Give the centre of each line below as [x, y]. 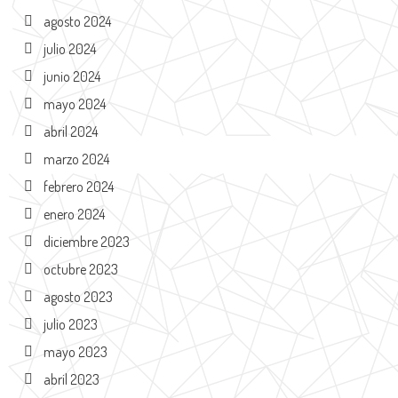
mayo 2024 [74, 103]
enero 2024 [74, 214]
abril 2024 [70, 131]
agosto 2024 [77, 21]
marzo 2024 [76, 159]
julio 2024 [69, 48]
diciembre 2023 [86, 241]
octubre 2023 [80, 269]
